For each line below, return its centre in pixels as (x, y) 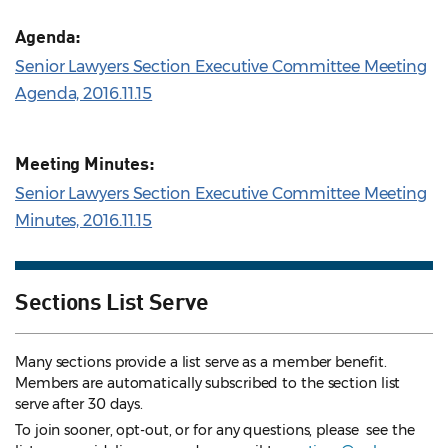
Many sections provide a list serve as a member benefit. (201, 361)
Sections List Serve (112, 299)
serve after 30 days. (79, 403)
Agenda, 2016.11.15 (84, 93)
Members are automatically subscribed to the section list (208, 382)
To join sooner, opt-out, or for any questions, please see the (215, 429)
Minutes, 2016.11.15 (84, 220)
